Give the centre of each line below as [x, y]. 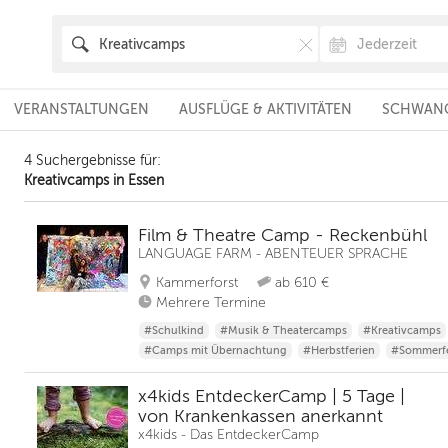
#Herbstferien [339, 350]
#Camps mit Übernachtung [215, 350]
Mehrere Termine [211, 302]
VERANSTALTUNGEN [81, 109]
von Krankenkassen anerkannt [260, 416]
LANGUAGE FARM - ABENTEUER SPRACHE [273, 253]
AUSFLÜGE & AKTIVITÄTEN [265, 109]
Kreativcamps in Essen [94, 180]
